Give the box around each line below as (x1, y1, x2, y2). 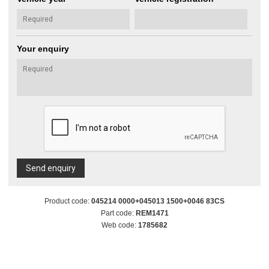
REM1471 (135, 209, 169, 218)
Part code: (100, 209, 136, 218)
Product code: (44, 197, 91, 206)
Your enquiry (17, 44, 69, 54)
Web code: (101, 221, 138, 230)
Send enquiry (26, 163, 76, 174)
